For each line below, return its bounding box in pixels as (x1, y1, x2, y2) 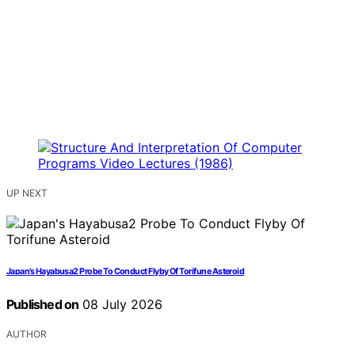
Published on (6, 296, 79, 313)
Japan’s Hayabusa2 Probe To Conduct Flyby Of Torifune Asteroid (6, 266, 245, 277)
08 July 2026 (78, 296, 163, 313)
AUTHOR (6, 328, 47, 341)
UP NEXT (6, 187, 48, 200)
